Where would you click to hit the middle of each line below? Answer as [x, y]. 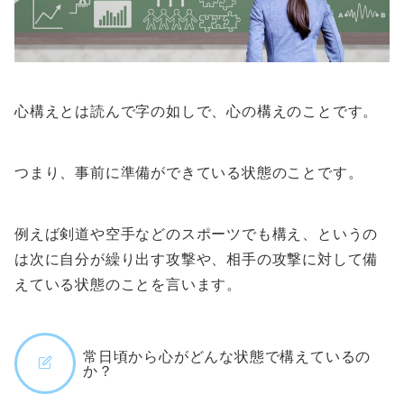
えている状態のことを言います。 [128, 284]
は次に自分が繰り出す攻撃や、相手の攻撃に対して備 [197, 258]
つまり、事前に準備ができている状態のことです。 [189, 172]
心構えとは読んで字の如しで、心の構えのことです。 [197, 110]
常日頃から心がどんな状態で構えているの [227, 356]
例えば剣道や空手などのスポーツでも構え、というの [197, 233]
